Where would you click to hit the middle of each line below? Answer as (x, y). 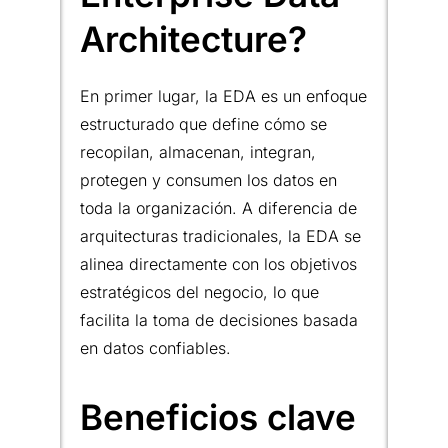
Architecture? (193, 38)
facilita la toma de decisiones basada (219, 319)
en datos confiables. (155, 347)
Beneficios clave (218, 416)
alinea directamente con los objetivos (218, 263)
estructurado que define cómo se (203, 123)
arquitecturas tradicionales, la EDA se (220, 235)
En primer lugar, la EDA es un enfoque (223, 95)
